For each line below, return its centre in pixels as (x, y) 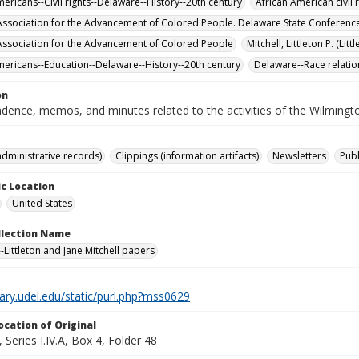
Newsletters (299, 156)
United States (42, 203)
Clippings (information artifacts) (187, 156)
